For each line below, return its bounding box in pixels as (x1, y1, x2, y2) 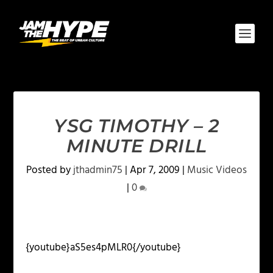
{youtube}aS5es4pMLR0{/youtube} (26, 239, 182, 256)
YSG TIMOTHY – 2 (54, 115, 219, 137)
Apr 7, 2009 (130, 162, 180, 179)
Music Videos (187, 162, 247, 179)
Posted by (26, 162, 73, 179)
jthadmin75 (73, 162, 122, 179)
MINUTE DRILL (66, 135, 207, 157)
